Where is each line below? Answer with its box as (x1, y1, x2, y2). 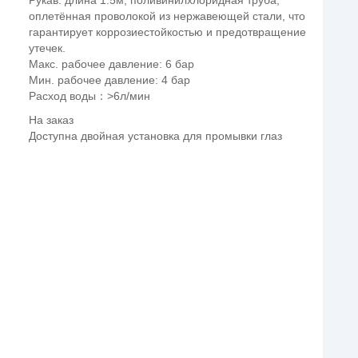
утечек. (29, 42, 66, 54)
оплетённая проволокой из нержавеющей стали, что (29, 10, 306, 22)
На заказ (29, 113, 74, 126)
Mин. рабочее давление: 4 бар (29, 74, 191, 86)
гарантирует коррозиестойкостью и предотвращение (29, 26, 307, 38)
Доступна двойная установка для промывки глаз (29, 129, 283, 142)
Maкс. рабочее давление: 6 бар (29, 58, 195, 70)
